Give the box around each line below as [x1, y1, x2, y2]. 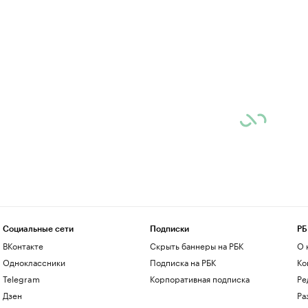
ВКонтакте [2, 239, 43, 252]
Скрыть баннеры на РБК [149, 239, 243, 252]
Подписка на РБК [149, 255, 216, 268]
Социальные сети [2, 225, 74, 233]
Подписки [149, 225, 189, 233]
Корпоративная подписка [149, 272, 250, 285]
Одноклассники [2, 255, 65, 268]
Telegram [2, 272, 40, 285]
